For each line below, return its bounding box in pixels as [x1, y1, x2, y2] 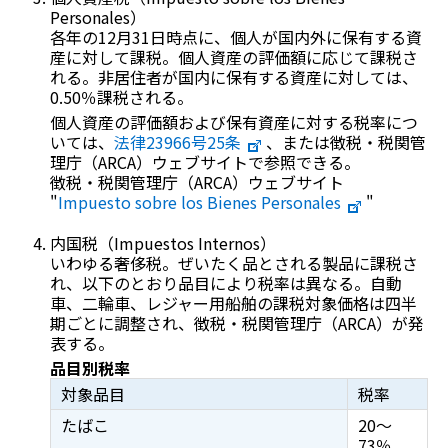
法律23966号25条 [113, 129, 241, 154]
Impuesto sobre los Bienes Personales [57, 190, 341, 215]
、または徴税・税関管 [265, 129, 426, 154]
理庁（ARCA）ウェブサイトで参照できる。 [49, 150, 360, 175]
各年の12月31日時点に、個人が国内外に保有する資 [49, 24, 422, 49]
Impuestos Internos [113, 231, 260, 256]
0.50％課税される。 [49, 84, 193, 109]
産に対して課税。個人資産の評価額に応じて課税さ [49, 44, 418, 69]
